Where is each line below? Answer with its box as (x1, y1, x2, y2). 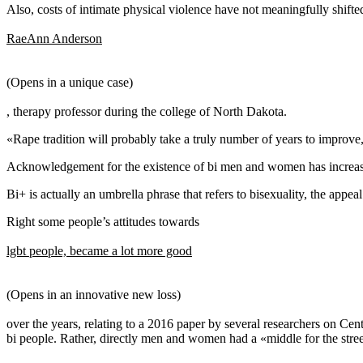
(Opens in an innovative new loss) (6, 287, 181, 301)
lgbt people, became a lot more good (6, 243, 192, 258)
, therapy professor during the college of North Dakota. (6, 104, 287, 118)
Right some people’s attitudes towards (6, 214, 199, 228)
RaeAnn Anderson (6, 31, 102, 45)
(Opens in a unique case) (6, 75, 133, 89)
